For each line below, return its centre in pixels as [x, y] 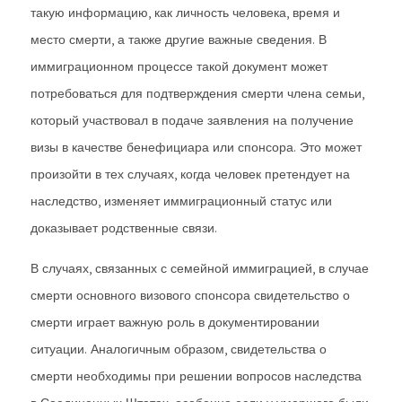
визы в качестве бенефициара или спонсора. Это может [196, 147]
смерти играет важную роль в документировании [175, 322]
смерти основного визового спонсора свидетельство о [190, 295]
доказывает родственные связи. [124, 228]
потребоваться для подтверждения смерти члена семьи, [197, 93]
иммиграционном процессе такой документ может [179, 66]
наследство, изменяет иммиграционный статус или [181, 201]
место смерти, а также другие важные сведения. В [179, 39]
